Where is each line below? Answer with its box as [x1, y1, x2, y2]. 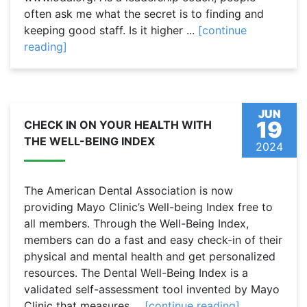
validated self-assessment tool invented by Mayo [24, 282, 280, 297]
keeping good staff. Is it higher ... [24, 23, 198, 38]
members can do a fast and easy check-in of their [24, 233, 282, 247]
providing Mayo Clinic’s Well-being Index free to [24, 200, 273, 214]
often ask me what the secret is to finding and [24, 7, 264, 21]
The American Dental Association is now [24, 184, 233, 198]
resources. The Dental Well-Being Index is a [24, 266, 248, 280]
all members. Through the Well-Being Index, [24, 217, 249, 231]
